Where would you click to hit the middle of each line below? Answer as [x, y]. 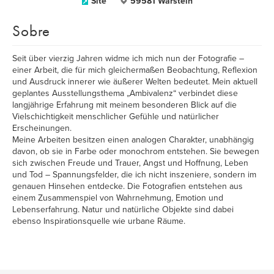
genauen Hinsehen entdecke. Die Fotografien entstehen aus [128, 186]
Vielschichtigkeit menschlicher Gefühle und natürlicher [116, 117]
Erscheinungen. [42, 128]
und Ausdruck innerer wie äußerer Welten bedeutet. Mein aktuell [135, 82]
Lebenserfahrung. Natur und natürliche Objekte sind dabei [123, 209]
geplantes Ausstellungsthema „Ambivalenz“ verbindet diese [125, 93]
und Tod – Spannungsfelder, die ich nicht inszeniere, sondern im [134, 175]
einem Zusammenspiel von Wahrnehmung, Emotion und [118, 198]
